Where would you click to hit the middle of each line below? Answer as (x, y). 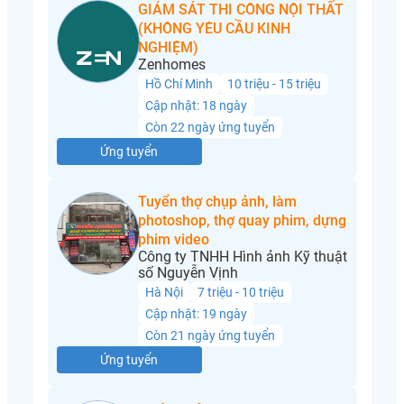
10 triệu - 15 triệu (274, 84)
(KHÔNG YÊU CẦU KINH (214, 29)
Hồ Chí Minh (179, 84)
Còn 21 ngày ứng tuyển (210, 336)
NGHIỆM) (168, 48)
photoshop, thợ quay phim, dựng (242, 221)
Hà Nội (164, 293)
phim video (173, 240)
